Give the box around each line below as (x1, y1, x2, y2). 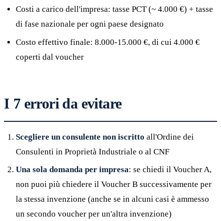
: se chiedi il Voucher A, (129, 164, 212, 174)
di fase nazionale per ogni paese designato (16, 19, 164, 29)
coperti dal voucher (16, 52, 84, 62)
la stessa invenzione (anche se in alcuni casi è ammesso (16, 194, 209, 204)
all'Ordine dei (145, 132, 194, 142)
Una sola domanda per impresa (16, 164, 129, 174)
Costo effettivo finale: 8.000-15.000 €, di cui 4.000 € (16, 37, 200, 47)
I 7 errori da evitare (4, 95, 122, 111)
